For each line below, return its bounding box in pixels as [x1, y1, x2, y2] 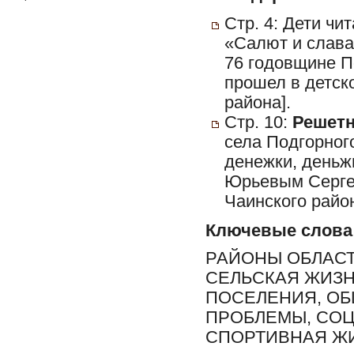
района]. [224, 93, 291, 112]
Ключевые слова [205, 221, 352, 240]
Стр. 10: [224, 113, 292, 132]
